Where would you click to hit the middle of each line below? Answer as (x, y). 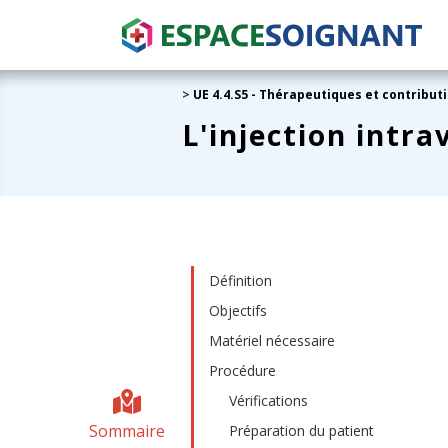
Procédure (243, 370)
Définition (241, 280)
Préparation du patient (302, 430)
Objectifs (238, 310)
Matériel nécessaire (272, 340)
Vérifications (269, 400)
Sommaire (126, 431)
